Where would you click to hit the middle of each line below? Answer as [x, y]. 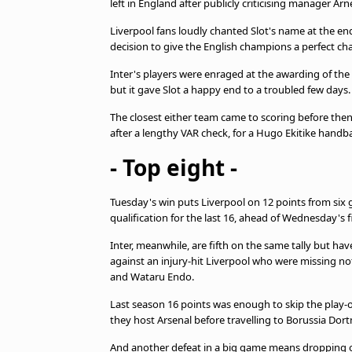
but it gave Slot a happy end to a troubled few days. [230, 90]
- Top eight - [174, 167]
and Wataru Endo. [152, 277]
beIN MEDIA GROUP [101, 15]
